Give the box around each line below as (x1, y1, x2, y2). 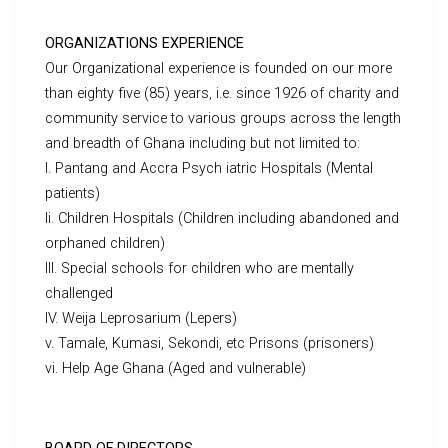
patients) (45, 185, 100, 203)
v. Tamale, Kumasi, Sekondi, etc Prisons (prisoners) (45, 335, 374, 353)
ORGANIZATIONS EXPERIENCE (45, 35, 244, 53)
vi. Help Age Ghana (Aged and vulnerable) (45, 360, 306, 378)
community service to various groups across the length (45, 110, 401, 128)
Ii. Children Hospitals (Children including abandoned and (45, 210, 399, 228)
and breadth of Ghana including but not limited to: (45, 135, 360, 153)
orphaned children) (45, 235, 165, 253)
